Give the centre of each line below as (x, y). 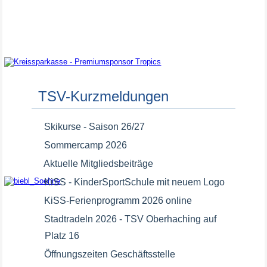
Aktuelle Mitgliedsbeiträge (99, 164)
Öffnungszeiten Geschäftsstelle (110, 254)
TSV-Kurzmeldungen (104, 96)
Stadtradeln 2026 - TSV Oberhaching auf (131, 219)
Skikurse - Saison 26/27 (95, 127)
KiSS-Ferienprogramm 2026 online (118, 201)
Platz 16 (62, 236)
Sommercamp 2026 (86, 145)
